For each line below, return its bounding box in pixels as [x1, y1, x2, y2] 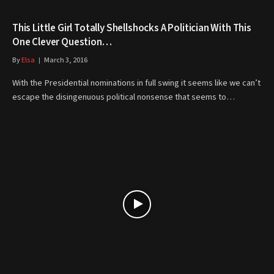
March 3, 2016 [44, 55, 87, 65]
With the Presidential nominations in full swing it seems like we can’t [12, 76, 261, 89]
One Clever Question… [12, 35, 112, 50]
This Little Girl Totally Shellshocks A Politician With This [12, 21, 251, 35]
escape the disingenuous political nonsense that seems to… [12, 91, 235, 103]
